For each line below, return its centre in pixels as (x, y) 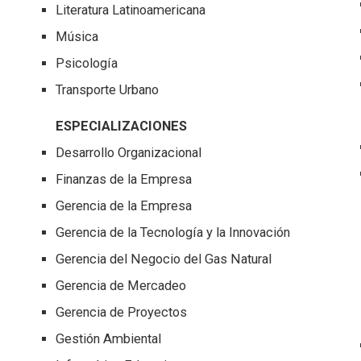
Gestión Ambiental (109, 339)
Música (77, 37)
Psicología (87, 64)
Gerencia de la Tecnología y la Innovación (173, 233)
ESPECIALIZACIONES (122, 127)
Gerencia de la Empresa (124, 206)
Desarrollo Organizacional (129, 153)
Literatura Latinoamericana (131, 10)
